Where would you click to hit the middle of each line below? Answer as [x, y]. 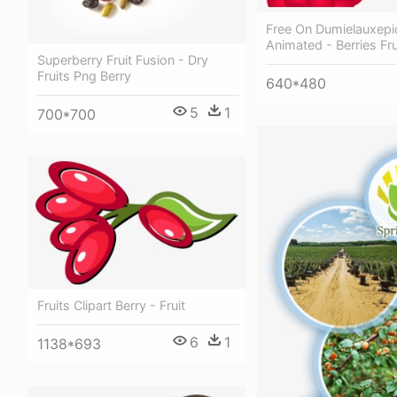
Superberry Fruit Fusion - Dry [123, 60]
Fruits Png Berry [84, 76]
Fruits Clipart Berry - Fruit [111, 305]
